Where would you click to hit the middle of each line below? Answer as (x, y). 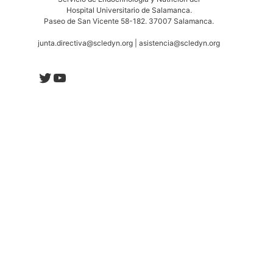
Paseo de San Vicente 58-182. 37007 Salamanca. (129, 21)
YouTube (82, 77)
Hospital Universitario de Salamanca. (129, 10)
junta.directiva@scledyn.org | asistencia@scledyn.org (129, 43)
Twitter (62, 77)
